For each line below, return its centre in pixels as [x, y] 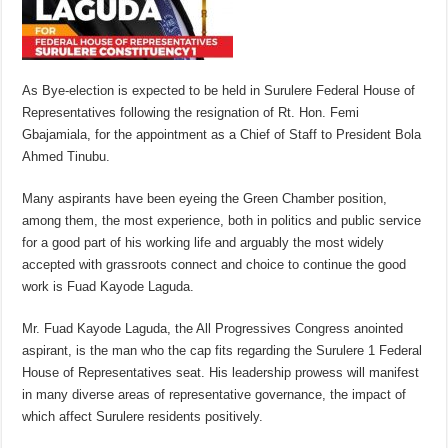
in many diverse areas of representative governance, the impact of [214, 395]
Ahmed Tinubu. [66, 157]
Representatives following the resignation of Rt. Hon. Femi [191, 113]
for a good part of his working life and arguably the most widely [203, 243]
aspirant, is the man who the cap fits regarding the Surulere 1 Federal [222, 351]
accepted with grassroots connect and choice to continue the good [214, 265]
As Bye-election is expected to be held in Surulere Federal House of [219, 91]
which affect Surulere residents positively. [143, 417]
